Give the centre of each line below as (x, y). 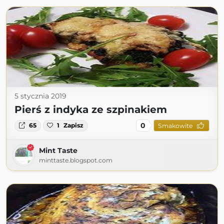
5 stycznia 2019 (40, 96)
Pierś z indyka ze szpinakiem (91, 110)
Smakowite (175, 125)
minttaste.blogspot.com (76, 160)
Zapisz (74, 125)
